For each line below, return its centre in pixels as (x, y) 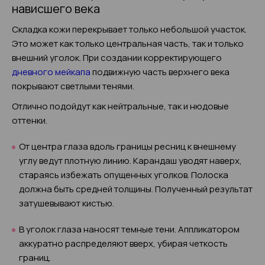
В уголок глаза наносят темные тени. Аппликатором (129, 229)
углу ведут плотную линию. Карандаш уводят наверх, (130, 161)
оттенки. (30, 120)
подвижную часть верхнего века (160, 72)
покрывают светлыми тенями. (73, 86)
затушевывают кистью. (67, 203)
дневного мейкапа (51, 72)
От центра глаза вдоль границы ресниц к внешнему (127, 146)
